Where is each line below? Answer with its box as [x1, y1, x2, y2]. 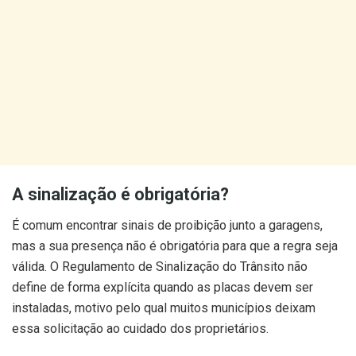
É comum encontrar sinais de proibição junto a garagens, [12, 217, 323, 233]
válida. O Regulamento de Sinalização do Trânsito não [12, 258, 308, 274]
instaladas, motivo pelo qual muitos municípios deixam [12, 300, 315, 315]
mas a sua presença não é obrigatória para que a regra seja [12, 238, 338, 253]
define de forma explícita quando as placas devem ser [12, 279, 313, 295]
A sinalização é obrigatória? [12, 184, 229, 204]
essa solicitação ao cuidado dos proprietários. [12, 320, 269, 336]
